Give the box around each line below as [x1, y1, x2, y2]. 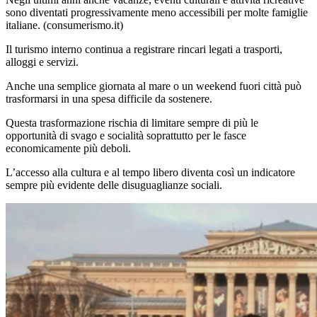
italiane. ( [6, 18, 47, 31]
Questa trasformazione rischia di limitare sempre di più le [6, 116, 258, 129]
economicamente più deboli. [6, 142, 131, 154]
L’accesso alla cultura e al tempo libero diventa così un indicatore [6, 166, 295, 178]
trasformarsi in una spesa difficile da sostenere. [6, 92, 212, 105]
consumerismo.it [47, 18, 120, 31]
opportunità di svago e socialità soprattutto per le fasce [6, 129, 246, 142]
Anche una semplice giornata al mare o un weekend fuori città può [6, 79, 301, 92]
